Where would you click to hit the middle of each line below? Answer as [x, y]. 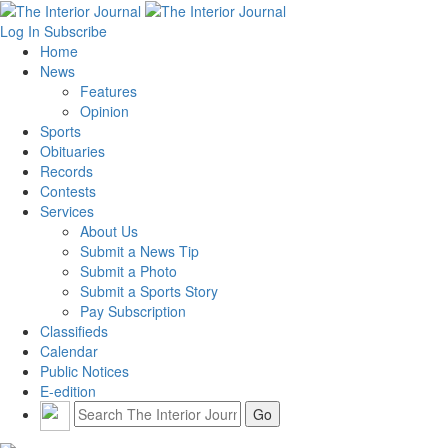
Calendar [69, 350]
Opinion [104, 110]
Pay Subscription [133, 310]
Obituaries [72, 150]
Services [67, 210]
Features [108, 90]
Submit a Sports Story [149, 290]
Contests [68, 190]
